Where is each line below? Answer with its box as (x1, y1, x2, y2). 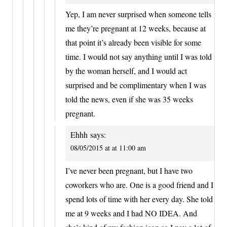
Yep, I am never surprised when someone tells (65, 8, 211, 19)
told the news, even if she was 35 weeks (65, 93, 193, 104)
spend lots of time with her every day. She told (65, 194, 213, 205)
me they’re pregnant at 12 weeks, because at (65, 22, 206, 33)
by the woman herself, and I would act (65, 65, 187, 76)
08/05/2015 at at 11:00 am (70, 142, 146, 153)
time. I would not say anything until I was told (65, 51, 212, 62)
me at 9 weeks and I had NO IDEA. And (65, 208, 197, 219)
